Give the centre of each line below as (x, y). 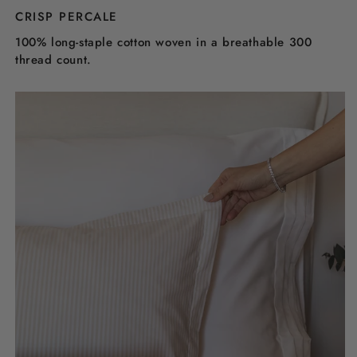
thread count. (53, 60)
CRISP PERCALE (67, 17)
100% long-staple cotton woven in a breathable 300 (164, 43)
